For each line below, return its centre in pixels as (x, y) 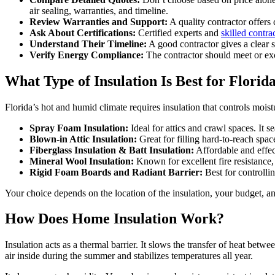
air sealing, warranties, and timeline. (99, 10)
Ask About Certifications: (83, 33)
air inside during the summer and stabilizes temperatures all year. (129, 256)
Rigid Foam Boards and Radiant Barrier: (116, 172)
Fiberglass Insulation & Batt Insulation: (112, 150)
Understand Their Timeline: (88, 44)
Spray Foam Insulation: (79, 128)
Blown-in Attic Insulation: (83, 139)
